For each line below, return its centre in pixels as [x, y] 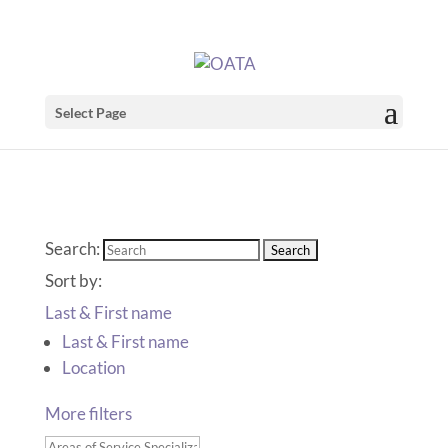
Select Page [90, 113]
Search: [72, 248]
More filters [89, 413]
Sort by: [74, 280]
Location [93, 367]
